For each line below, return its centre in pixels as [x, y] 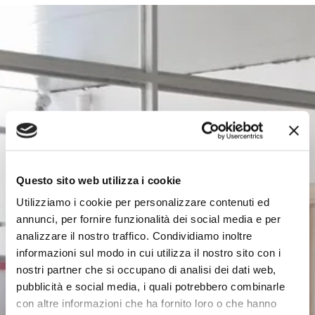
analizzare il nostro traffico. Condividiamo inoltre [134, 236]
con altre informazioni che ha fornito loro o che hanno [146, 303]
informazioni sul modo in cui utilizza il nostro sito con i [148, 252]
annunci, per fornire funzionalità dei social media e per [148, 219]
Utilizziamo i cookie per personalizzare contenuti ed [143, 202]
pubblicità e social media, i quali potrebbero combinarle [150, 286]
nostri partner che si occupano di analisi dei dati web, [146, 269]
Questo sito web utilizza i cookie [99, 180]
